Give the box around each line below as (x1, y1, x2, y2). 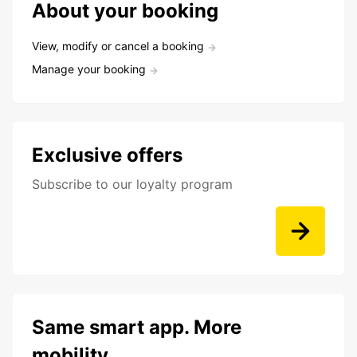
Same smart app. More (32, 316, 241, 339)
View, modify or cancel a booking (32, 39, 204, 53)
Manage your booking (32, 62, 146, 76)
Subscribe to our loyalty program (32, 176, 233, 193)
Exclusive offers (32, 143, 182, 167)
